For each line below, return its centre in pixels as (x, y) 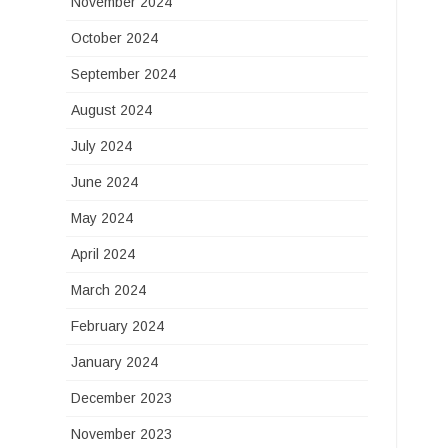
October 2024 (115, 38)
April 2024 (103, 254)
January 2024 (115, 362)
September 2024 (124, 74)
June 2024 (105, 182)
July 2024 (102, 146)
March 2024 (109, 290)
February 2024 (118, 326)
